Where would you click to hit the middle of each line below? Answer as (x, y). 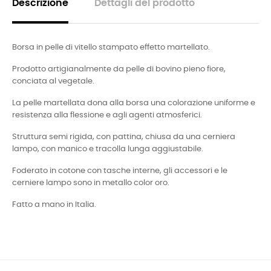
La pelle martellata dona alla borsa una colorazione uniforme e (134, 103)
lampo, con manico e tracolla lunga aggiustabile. (108, 149)
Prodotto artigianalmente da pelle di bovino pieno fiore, (119, 69)
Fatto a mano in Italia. (54, 204)
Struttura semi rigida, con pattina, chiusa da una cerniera (124, 137)
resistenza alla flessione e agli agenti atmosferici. (107, 115)
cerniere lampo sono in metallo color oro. (91, 183)
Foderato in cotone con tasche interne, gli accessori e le (120, 171)
